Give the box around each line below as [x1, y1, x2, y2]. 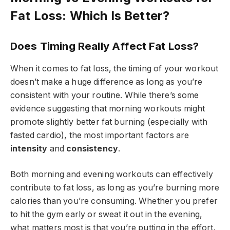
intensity [10, 143, 48, 154]
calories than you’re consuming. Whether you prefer [10, 196, 218, 206]
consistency [66, 143, 119, 154]
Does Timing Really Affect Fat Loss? [10, 40, 199, 53]
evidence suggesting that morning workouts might [10, 103, 205, 113]
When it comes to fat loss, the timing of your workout [10, 63, 219, 73]
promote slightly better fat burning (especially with [10, 117, 208, 127]
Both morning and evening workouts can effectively [10, 169, 213, 180]
